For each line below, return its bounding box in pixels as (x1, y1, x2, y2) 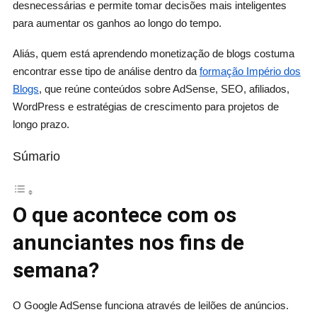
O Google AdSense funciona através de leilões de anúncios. (12, 299, 289, 312)
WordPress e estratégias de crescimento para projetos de (12, 100, 279, 113)
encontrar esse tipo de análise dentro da (12, 64, 200, 77)
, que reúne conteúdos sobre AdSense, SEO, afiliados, (38, 82, 289, 95)
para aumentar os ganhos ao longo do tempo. (12, 16, 221, 29)
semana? (12, 258, 99, 283)
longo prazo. (12, 117, 69, 130)
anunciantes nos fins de (12, 230, 244, 255)
